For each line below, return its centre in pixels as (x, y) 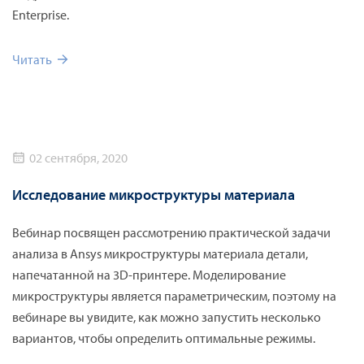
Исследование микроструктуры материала (154, 194)
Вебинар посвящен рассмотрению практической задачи (171, 232)
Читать (32, 60)
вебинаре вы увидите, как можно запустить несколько (167, 316)
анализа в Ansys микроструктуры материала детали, (160, 253)
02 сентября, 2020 (78, 157)
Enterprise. (41, 15)
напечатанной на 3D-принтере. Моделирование (149, 274)
